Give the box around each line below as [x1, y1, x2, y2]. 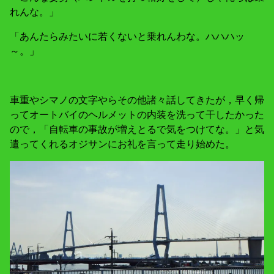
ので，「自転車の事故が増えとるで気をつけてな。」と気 [10, 122, 264, 136]
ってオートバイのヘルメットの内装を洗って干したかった [10, 108, 264, 122]
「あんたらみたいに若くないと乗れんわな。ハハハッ [10, 29, 245, 43]
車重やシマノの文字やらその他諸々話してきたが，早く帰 [10, 93, 264, 107]
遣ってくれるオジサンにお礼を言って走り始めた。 [10, 137, 235, 151]
